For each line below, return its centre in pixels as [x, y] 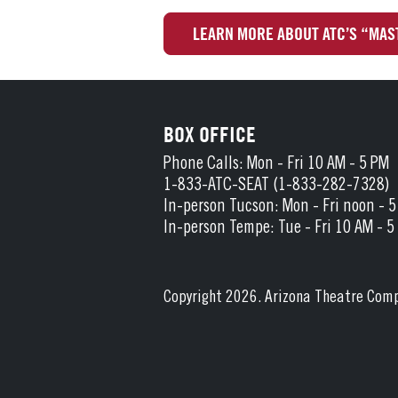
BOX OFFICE [210, 135]
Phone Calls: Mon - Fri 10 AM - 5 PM [276, 166]
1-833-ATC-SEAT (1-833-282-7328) [276, 187]
